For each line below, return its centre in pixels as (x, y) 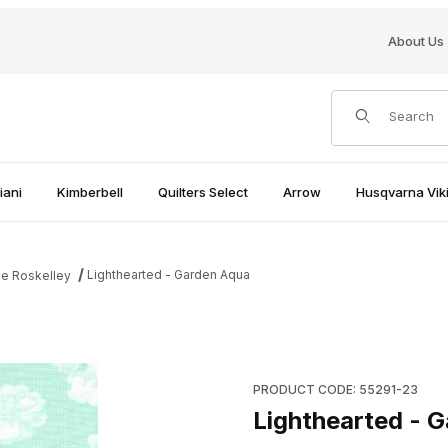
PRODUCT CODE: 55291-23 (335, 389)
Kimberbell (89, 191)
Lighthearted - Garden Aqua (169, 274)
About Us (415, 40)
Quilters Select (202, 191)
